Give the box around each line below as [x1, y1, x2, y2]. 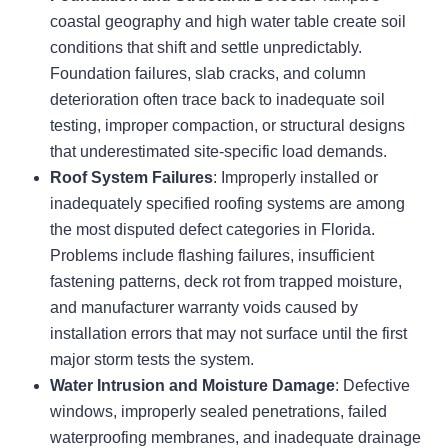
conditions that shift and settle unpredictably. [50, 39, 362, 57]
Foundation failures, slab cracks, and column [50, 65, 366, 83]
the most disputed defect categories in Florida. [50, 221, 375, 239]
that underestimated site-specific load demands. [50, 143, 387, 161]
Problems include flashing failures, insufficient [50, 247, 374, 265]
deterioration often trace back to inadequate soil [50, 91, 385, 109]
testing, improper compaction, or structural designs [50, 117, 405, 135]
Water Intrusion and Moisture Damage [50, 377, 335, 395]
